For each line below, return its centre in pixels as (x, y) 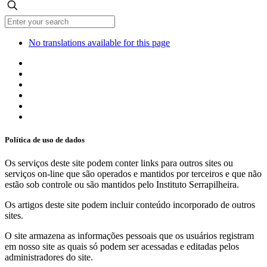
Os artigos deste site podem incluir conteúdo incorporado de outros (130, 205)
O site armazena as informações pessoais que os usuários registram (129, 236)
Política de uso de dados (45, 140)
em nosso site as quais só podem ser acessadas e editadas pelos (122, 247)
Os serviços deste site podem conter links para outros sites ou (119, 163)
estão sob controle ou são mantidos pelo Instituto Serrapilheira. (122, 185)
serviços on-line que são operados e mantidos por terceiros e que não (133, 174)
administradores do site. (49, 257)
